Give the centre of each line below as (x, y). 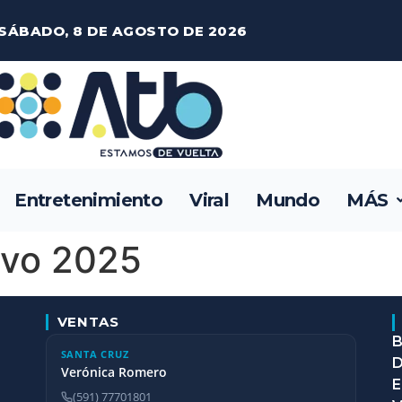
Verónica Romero (114, 372)
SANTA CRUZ (95, 354)
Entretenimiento (89, 200)
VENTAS (88, 322)
